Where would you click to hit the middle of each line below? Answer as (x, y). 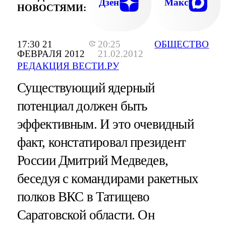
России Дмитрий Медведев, (93, 161)
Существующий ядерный (86, 88)
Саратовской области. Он (86, 215)
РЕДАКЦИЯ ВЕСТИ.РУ (68, 66)
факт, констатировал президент (101, 143)
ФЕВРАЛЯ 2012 (51, 54)
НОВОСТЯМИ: (51, 8)
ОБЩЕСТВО (182, 44)
